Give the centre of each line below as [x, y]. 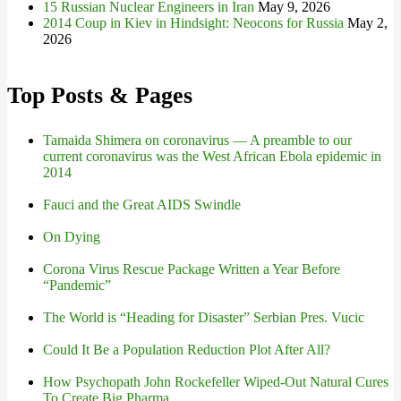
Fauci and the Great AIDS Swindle [142, 205]
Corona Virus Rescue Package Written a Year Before [192, 269]
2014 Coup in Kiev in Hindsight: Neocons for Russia [193, 23]
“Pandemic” [77, 285]
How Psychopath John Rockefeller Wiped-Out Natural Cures [216, 382]
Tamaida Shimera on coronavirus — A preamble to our [197, 140]
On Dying [72, 237]
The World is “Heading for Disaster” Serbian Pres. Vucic [204, 317]
